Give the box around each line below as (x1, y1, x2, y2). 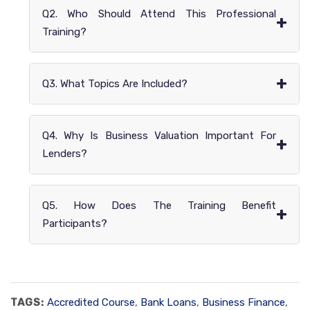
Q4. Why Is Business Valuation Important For (42, 129, 276, 142)
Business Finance (202, 295, 285, 309)
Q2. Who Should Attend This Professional (42, 7, 276, 20)
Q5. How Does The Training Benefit (42, 199, 276, 212)
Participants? (42, 217, 107, 230)
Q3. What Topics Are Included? (42, 77, 188, 90)
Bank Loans (140, 295, 197, 309)
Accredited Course (47, 295, 135, 309)
